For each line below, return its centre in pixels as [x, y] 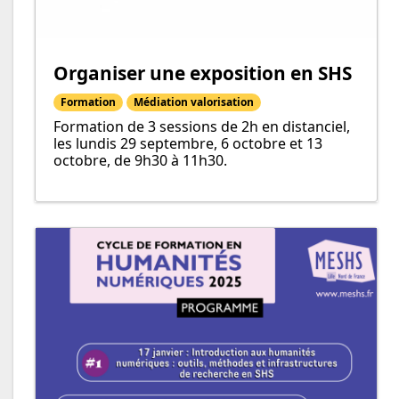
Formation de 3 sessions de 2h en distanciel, [202, 127]
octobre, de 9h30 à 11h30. [140, 161]
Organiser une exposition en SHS [203, 73]
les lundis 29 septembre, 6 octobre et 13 [188, 144]
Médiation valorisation [194, 102]
